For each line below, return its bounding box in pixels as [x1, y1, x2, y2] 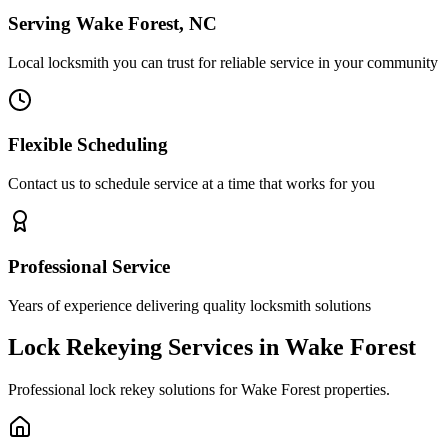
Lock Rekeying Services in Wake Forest [8, 334, 416, 361]
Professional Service [8, 255, 170, 277]
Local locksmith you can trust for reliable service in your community [8, 53, 438, 71]
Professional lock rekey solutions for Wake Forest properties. [8, 381, 390, 399]
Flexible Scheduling [8, 134, 168, 156]
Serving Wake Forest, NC [8, 12, 217, 34]
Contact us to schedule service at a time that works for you [8, 175, 375, 193]
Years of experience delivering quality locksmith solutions [8, 296, 371, 314]
